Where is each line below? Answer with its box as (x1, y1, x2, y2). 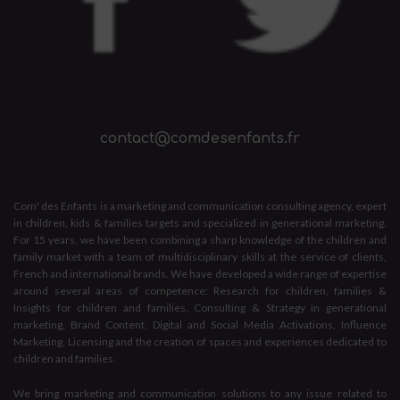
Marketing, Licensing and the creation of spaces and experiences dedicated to (13, 334, 387, 348)
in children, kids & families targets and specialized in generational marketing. (13, 215, 387, 229)
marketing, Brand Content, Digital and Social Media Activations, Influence (13, 317, 387, 331)
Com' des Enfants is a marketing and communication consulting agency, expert (13, 198, 387, 212)
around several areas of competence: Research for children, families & (13, 283, 387, 297)
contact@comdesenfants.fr (100, 129, 300, 146)
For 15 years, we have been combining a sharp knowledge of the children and (13, 232, 387, 246)
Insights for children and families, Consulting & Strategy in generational (13, 300, 387, 314)
